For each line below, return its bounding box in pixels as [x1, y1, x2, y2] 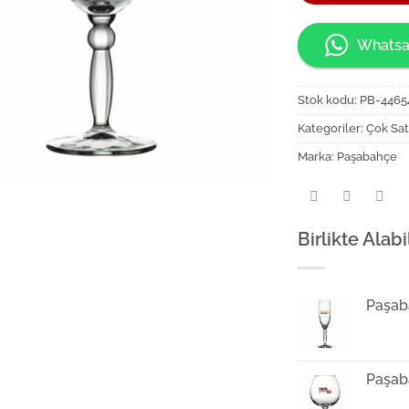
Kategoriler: [298, 121, 367, 136]
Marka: [298, 150, 338, 164]
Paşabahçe [337, 150, 398, 164]
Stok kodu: [298, 93, 361, 108]
